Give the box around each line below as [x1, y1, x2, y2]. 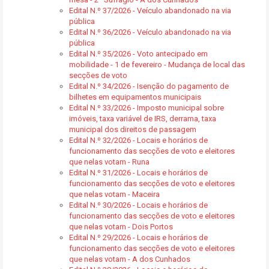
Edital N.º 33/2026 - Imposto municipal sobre [69, 103, 224, 112]
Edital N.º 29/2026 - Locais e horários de [69, 233, 208, 242]
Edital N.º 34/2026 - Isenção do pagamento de [69, 82, 229, 91]
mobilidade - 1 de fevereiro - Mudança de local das [69, 60, 245, 69]
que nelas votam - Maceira [69, 190, 160, 199]
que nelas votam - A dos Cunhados [69, 255, 190, 264]
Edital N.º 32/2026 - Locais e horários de [69, 136, 208, 145]
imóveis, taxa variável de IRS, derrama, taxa [69, 114, 216, 123]
